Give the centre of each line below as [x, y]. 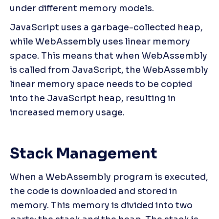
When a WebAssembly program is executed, [109, 177]
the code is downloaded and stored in [94, 191]
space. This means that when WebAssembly [109, 55]
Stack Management [84, 153]
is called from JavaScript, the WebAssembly [109, 70]
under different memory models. [82, 8]
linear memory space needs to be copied [101, 84]
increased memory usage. [67, 112]
